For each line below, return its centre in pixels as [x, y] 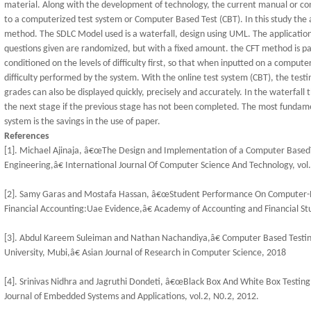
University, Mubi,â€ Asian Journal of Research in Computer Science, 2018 [145, 253]
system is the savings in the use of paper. [82, 122]
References [26, 136]
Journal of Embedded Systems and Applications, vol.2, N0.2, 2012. [131, 297]
